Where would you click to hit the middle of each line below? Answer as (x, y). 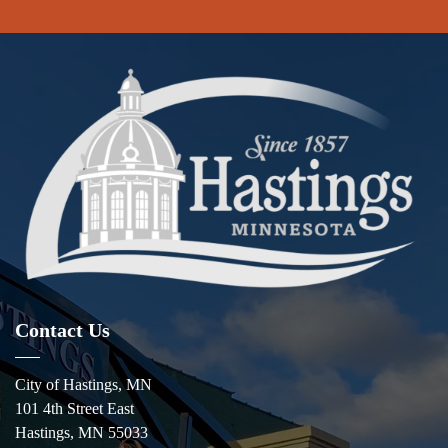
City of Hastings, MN (83, 384)
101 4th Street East (74, 408)
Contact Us (62, 329)
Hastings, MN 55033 (81, 432)
